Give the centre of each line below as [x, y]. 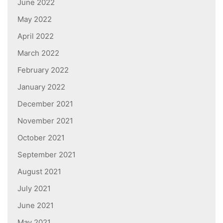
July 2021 [34, 188]
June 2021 [36, 205]
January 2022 [41, 87]
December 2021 [45, 104]
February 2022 [43, 70]
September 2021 [47, 154]
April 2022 [36, 36]
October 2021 [41, 137]
